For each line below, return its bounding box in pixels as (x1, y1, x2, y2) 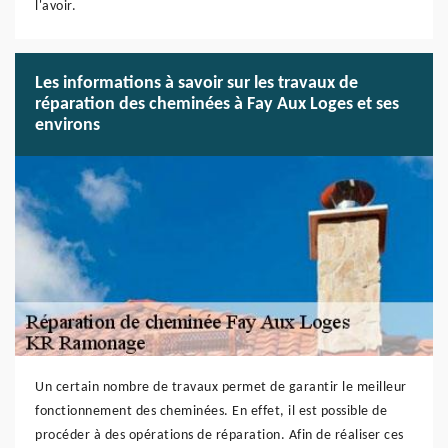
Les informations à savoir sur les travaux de (35, 74, 358, 93)
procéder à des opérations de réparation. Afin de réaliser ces (35, 428, 404, 443)
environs (35, 116, 100, 135)
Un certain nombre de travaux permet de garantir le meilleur (35, 380, 407, 395)
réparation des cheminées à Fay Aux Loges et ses (35, 95, 399, 114)
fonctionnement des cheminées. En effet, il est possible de (35, 404, 387, 419)
